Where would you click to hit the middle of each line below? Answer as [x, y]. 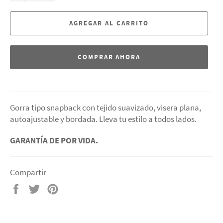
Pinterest [74, 211]
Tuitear [54, 188]
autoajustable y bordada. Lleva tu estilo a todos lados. [103, 119]
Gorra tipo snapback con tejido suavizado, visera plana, [106, 107]
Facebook [40, 211]
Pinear [70, 188]
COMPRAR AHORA [109, 57]
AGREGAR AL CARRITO [109, 23]
